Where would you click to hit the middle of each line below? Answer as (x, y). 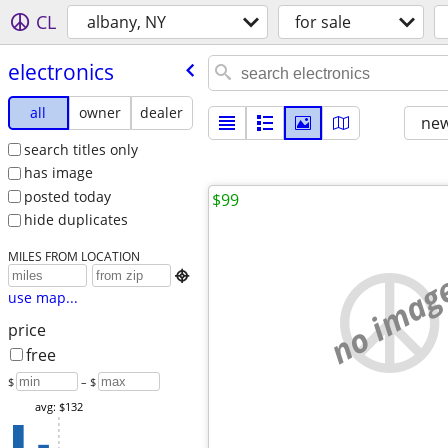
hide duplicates (75, 220)
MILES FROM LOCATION (73, 256)
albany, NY (126, 22)
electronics (60, 71)
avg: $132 (58, 407)
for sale (323, 22)
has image (58, 173)
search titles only (80, 149)
